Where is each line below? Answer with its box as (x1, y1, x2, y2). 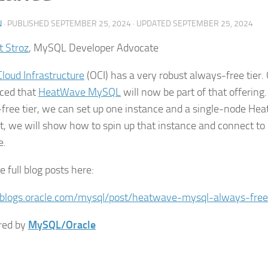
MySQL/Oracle (28, 218, 96, 232)
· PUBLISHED (4, 19, 51, 29)
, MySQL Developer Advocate (29, 41, 159, 54)
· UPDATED (131, 19, 173, 29)
